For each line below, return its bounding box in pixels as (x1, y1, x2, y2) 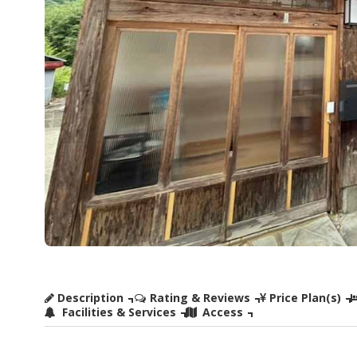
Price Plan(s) (269, 290, 341, 306)
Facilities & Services (58, 304, 176, 320)
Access (199, 304, 243, 320)
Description (57, 290, 124, 306)
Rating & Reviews (150, 290, 250, 306)
